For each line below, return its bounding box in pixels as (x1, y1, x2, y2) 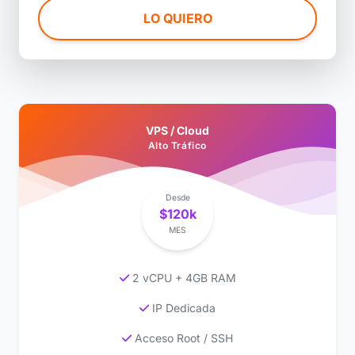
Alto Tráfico (147, 139, 208, 151)
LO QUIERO (143, 10, 212, 26)
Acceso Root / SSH (132, 330, 233, 345)
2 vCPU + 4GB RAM (128, 270, 236, 284)
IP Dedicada (149, 300, 216, 315)
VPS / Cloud (146, 123, 209, 137)
